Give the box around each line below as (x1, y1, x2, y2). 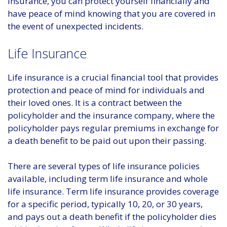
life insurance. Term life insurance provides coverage (8, 185, 219, 198)
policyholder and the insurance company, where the (8, 109, 215, 121)
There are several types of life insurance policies (8, 160, 200, 172)
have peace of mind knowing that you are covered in (8, 8, 215, 20)
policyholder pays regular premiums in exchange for (8, 122, 219, 134)
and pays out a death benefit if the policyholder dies (8, 211, 216, 223)
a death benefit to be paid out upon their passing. (8, 134, 206, 146)
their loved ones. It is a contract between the (8, 96, 182, 108)
